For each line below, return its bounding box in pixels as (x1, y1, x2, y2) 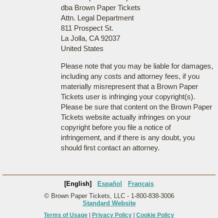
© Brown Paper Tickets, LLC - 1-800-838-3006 (44, 192, 174, 200)
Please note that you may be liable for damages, (60, 62, 213, 70)
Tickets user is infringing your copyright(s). (60, 92, 195, 101)
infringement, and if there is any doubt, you (60, 133, 195, 142)
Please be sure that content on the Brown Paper (60, 103, 212, 111)
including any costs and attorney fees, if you (60, 72, 200, 80)
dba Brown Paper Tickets (60, 3, 141, 12)
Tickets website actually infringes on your (60, 113, 191, 121)
